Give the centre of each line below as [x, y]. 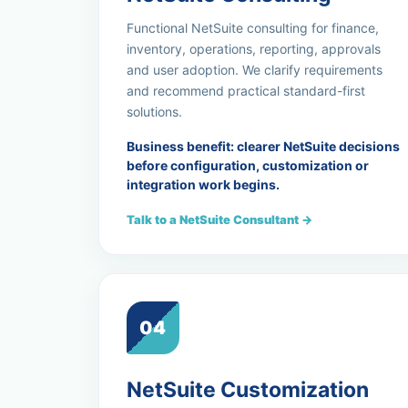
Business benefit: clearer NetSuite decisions [263, 146]
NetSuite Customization [247, 390]
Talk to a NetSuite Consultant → [219, 219]
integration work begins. [203, 184]
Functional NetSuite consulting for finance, [252, 28]
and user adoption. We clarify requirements [254, 70]
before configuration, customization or [247, 165]
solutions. [154, 112]
